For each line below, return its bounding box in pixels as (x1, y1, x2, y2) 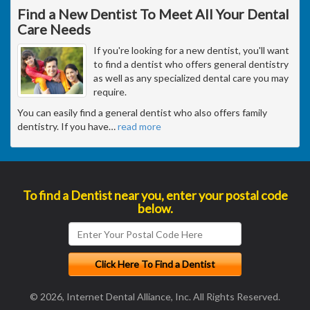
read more (118, 120, 161, 132)
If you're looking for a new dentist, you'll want (93, 44, 289, 56)
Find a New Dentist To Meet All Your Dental (17, 6, 289, 22)
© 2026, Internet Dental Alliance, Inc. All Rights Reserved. (30, 291, 280, 302)
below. (137, 201, 173, 216)
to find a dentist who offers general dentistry (93, 58, 289, 70)
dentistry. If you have (17, 120, 109, 132)
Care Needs (17, 21, 91, 37)
